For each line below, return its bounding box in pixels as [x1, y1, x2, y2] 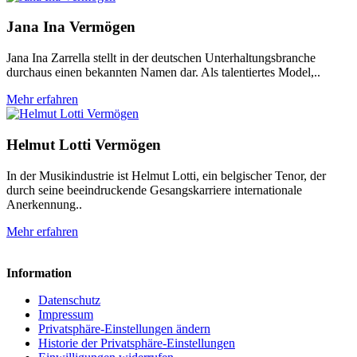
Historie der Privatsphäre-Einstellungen [38, 335, 235, 350]
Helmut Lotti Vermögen [6, 135, 161, 153]
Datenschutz [38, 292, 100, 307]
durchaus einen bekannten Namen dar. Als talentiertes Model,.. [6, 65, 320, 80]
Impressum [38, 307, 93, 321]
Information [6, 265, 72, 280]
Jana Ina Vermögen [6, 18, 135, 36]
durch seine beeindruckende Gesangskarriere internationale [6, 182, 302, 197]
